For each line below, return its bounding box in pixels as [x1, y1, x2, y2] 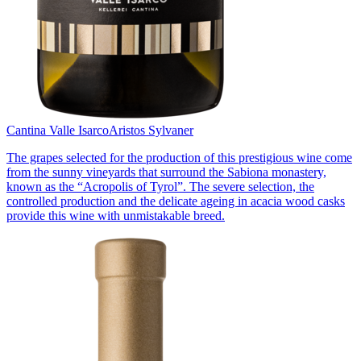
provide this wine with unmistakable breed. [6, 208, 225, 222]
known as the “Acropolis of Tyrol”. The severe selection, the [6, 179, 314, 193]
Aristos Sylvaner [109, 122, 193, 137]
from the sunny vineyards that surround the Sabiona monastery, [6, 164, 326, 179]
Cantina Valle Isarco [6, 122, 109, 137]
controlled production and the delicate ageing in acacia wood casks [6, 193, 345, 208]
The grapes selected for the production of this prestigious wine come [6, 150, 352, 164]
